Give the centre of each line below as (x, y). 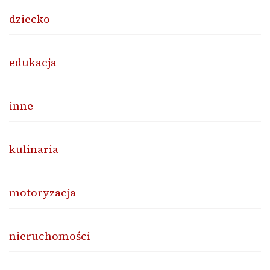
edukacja (33, 62)
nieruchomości (50, 236)
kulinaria (34, 149)
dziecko (30, 19)
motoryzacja (42, 192)
